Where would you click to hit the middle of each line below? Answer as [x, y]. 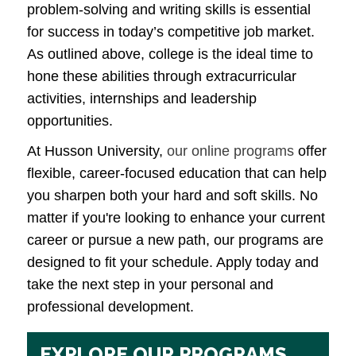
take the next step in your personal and [150, 285]
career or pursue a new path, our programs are [175, 240]
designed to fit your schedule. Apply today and [173, 263]
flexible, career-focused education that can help [177, 174]
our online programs [230, 151]
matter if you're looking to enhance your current [176, 218]
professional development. [110, 307]
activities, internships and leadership [142, 99]
